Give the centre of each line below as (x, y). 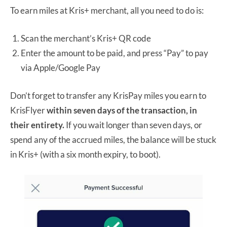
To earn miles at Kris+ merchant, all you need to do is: (107, 10)
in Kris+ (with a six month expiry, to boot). (85, 154)
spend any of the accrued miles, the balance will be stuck (113, 139)
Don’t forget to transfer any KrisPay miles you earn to (108, 95)
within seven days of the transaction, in (122, 110)
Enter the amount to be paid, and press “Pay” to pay (115, 53)
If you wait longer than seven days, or (134, 125)
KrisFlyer (28, 110)
